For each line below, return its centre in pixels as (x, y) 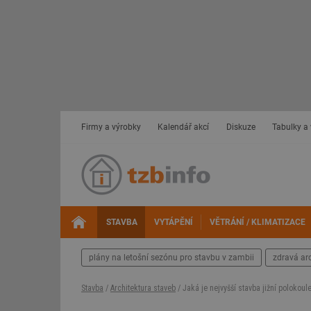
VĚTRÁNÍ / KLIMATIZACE (257, 222)
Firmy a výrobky (111, 127)
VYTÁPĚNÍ (173, 222)
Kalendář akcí (184, 127)
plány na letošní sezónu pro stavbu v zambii (171, 258)
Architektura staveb (143, 288)
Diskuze (241, 127)
